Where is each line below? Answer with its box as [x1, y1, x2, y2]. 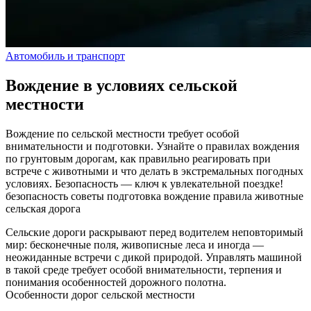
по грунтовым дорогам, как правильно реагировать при [6, 152, 271, 165]
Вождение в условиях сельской [6, 76, 237, 94]
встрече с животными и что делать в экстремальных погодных [6, 165, 303, 177]
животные [255, 190, 303, 202]
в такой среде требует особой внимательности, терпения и [6, 263, 282, 276]
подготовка [107, 190, 164, 202]
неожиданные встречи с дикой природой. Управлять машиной [6, 251, 302, 263]
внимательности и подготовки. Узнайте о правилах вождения [6, 140, 299, 152]
